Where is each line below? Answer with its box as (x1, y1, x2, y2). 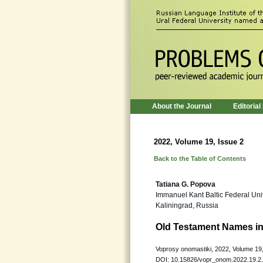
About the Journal (152, 102, 211, 110)
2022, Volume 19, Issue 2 (154, 137, 244, 146)
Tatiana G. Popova (156, 180, 215, 188)
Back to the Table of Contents (154, 155, 246, 162)
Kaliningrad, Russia (156, 201, 218, 210)
